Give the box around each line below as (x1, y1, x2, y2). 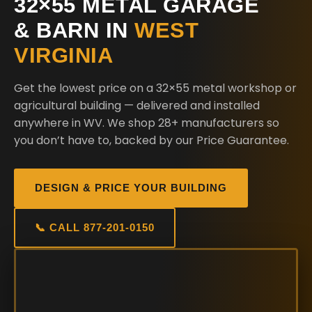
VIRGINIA (14, 43, 113, 68)
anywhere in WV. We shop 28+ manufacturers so (14, 115, 279, 131)
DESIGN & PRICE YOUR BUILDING (35, 182, 227, 194)
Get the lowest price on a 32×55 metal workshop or (14, 80, 297, 96)
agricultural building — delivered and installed (14, 97, 260, 114)
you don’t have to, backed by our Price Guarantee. (14, 132, 289, 148)
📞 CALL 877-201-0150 (35, 221, 155, 233)
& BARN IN (14, 18, 134, 42)
